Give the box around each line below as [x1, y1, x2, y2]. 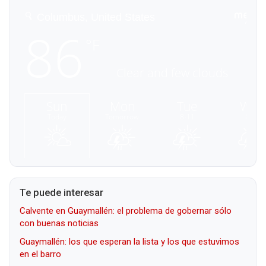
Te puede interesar [20, 186, 103, 198]
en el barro [20, 248, 61, 259]
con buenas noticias [20, 217, 99, 229]
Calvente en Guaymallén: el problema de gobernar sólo [20, 205, 232, 216]
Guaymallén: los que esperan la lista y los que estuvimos [20, 236, 239, 247]
